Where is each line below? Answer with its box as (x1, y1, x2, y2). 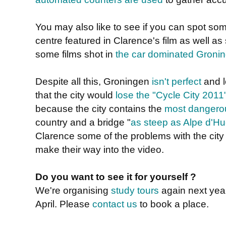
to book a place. (137, 198, 209, 210)
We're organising (35, 185, 111, 196)
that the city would (35, 89, 116, 101)
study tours (111, 185, 159, 196)
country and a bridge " (35, 117, 131, 128)
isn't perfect (152, 76, 201, 87)
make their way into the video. (35, 144, 164, 155)
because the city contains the (35, 103, 164, 115)
